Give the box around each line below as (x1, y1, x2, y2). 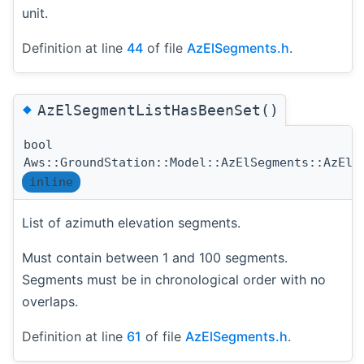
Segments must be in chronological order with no (22, 271, 326, 288)
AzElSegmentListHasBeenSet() (37, 102, 279, 119)
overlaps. (22, 293, 78, 310)
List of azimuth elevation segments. (22, 214, 240, 232)
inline (29, 175, 73, 190)
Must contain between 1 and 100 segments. (22, 249, 288, 266)
